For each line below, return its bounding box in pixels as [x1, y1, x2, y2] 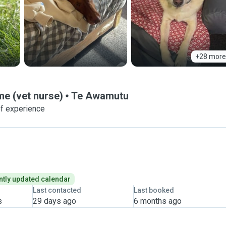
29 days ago [32, 196, 76, 206]
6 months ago [133, 196, 182, 206]
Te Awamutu [71, 90, 129, 102]
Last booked [133, 186, 174, 194]
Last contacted [32, 186, 81, 194]
